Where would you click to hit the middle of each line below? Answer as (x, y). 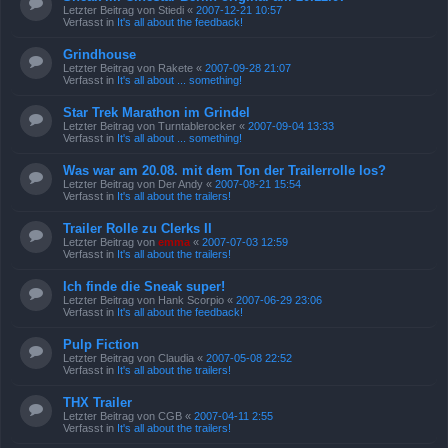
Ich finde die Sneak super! (144, 286)
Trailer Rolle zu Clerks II (137, 228)
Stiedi (171, 10)
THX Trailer (97, 402)
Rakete (175, 68)
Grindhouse (99, 54)
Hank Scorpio (191, 300)
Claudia (176, 358)
